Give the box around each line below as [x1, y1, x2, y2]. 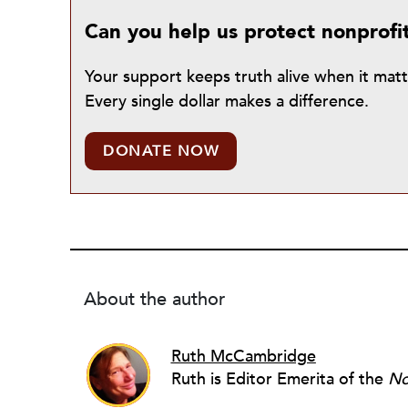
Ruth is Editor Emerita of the [170, 367, 388, 391]
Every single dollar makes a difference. [85, 90, 369, 113]
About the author [84, 287, 225, 311]
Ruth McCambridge [170, 344, 316, 368]
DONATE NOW [103, 141, 219, 161]
